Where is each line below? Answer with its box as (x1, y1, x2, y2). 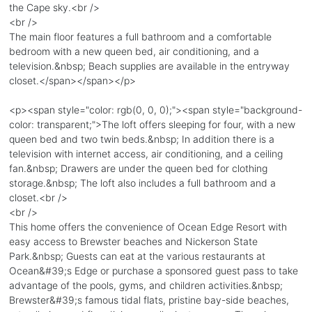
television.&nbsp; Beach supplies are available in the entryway (8, 59, 290, 72)
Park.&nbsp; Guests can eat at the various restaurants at (8, 249, 265, 262)
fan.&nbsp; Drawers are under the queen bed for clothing (8, 162, 267, 174)
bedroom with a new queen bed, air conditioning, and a (8, 45, 259, 57)
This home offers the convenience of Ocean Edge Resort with (8, 220, 287, 233)
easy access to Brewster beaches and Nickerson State (8, 235, 258, 247)
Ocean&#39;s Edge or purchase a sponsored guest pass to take (8, 264, 298, 276)
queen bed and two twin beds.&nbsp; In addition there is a (8, 132, 274, 145)
